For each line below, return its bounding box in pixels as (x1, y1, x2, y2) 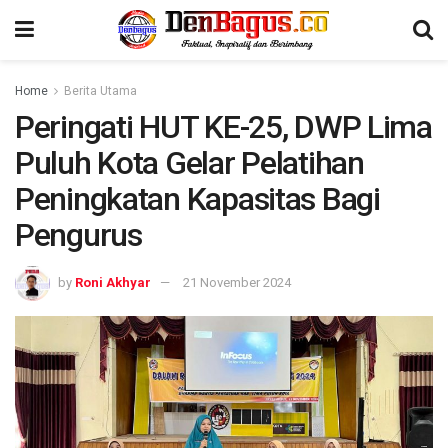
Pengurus (15, 216, 142, 254)
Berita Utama (64, 84, 137, 98)
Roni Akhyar (75, 274, 151, 290)
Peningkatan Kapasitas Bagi (15, 180, 380, 218)
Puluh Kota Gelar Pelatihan (15, 144, 364, 182)
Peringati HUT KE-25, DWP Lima (15, 108, 432, 146)
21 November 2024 (183, 274, 291, 290)
